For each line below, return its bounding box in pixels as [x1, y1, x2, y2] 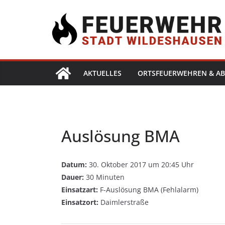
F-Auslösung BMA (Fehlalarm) [98, 184, 198, 194]
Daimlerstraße [98, 197, 149, 207]
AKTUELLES [83, 68, 122, 78]
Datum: [61, 159, 87, 169]
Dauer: [61, 172, 84, 182]
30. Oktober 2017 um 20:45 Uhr [87, 159, 194, 169]
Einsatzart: [61, 184, 98, 194]
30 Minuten [84, 172, 125, 182]
